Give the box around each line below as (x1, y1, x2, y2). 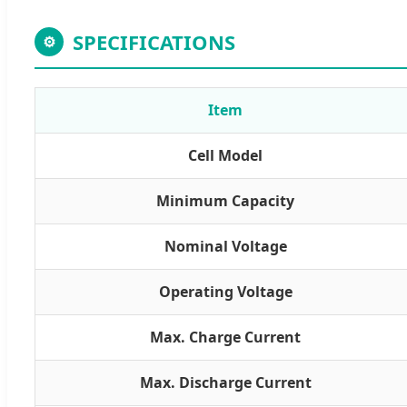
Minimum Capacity (156, 190, 294, 211)
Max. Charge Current (150, 326, 301, 347)
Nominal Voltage (164, 235, 287, 256)
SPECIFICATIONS (73, 27, 235, 55)
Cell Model (188, 144, 263, 165)
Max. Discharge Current (139, 372, 312, 392)
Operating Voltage (158, 281, 293, 302)
